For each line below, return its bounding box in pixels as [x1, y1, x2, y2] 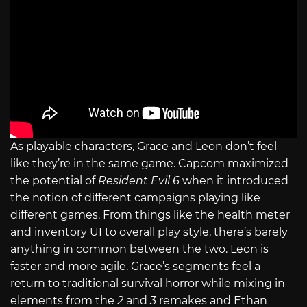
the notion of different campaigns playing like [10, 191, 260, 205]
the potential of [10, 174, 98, 188]
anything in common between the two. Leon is [10, 243, 269, 256]
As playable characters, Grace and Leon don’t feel [10, 140, 277, 153]
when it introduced [180, 174, 288, 188]
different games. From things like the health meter [10, 208, 290, 222]
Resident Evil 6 [98, 174, 180, 188]
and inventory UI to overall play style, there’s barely [10, 225, 288, 239]
